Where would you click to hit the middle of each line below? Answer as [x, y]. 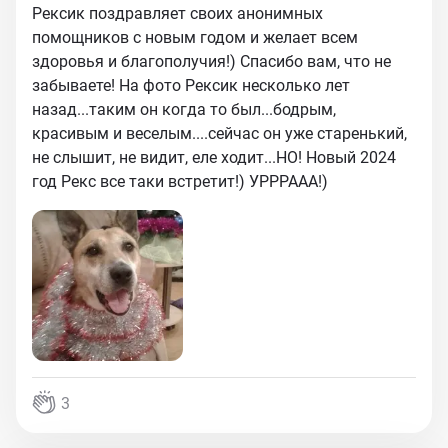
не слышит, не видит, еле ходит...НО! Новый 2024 [214, 157]
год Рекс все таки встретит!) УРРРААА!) [180, 181]
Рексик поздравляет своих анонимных [177, 13]
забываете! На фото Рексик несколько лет [191, 85]
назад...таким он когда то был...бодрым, [184, 109]
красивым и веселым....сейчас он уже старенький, [219, 133]
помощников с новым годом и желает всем [195, 37]
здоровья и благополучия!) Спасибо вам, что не [211, 61]
